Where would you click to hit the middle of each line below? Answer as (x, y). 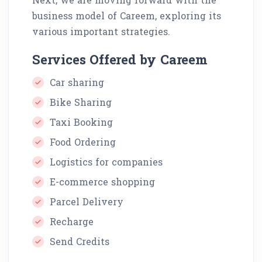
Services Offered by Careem (120, 60)
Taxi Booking (81, 122)
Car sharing (77, 82)
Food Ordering (83, 142)
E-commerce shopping (102, 182)
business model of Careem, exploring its (127, 16)
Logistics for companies (106, 162)
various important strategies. (101, 32)
